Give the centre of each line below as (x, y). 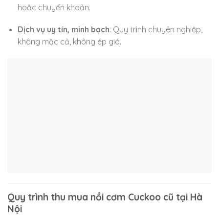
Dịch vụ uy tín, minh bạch (63, 30)
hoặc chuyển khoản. (54, 7)
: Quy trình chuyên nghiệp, (156, 30)
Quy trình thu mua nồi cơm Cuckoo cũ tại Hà (105, 197)
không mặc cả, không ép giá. (69, 42)
